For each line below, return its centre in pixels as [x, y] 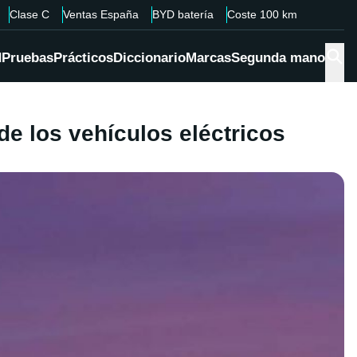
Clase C [29, 14]
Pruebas [27, 58]
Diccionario [149, 58]
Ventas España [100, 14]
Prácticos [83, 58]
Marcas [208, 58]
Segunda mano [278, 58]
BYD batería [182, 14]
